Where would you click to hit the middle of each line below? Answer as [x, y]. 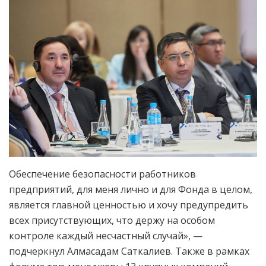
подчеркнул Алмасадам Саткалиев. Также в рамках [129, 251]
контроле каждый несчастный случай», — [106, 236]
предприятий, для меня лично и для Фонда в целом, [131, 190]
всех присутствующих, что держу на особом [112, 221]
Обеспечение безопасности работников [102, 174]
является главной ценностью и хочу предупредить [129, 205]
